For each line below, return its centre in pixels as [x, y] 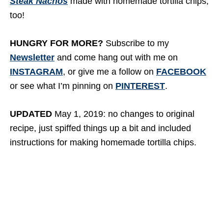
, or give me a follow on [110, 72]
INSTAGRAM [36, 72]
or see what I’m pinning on [63, 86]
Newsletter [32, 57]
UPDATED [31, 114]
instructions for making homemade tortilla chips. [103, 142]
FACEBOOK [181, 72]
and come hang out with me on [116, 57]
